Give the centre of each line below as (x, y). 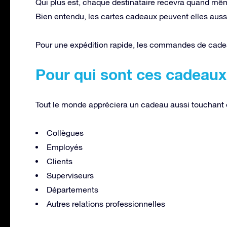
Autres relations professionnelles (106, 203)
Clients (60, 161)
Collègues (65, 133)
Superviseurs (70, 175)
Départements (72, 189)
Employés (65, 147)
